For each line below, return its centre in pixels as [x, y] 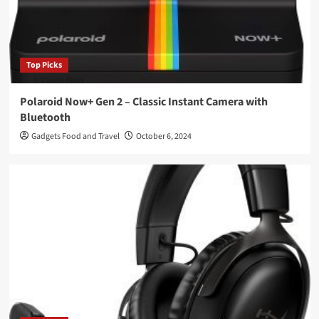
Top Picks [44, 66]
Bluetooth [45, 118]
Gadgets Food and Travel [75, 137]
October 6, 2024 [163, 137]
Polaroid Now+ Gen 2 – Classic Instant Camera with [143, 102]
